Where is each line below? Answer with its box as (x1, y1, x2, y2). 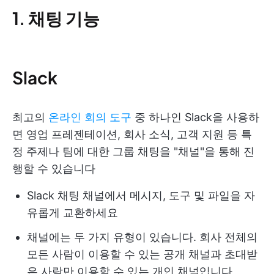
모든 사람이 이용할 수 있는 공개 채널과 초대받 (27, 248, 257, 261)
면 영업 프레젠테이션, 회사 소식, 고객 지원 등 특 (12, 128, 252, 141)
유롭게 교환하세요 (27, 206, 118, 220)
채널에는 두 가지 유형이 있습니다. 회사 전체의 (27, 231, 257, 244)
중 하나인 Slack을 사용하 (131, 111, 259, 124)
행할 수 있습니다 (12, 162, 95, 176)
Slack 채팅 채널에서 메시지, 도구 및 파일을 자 (27, 189, 255, 202)
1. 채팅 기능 (12, 7, 100, 29)
